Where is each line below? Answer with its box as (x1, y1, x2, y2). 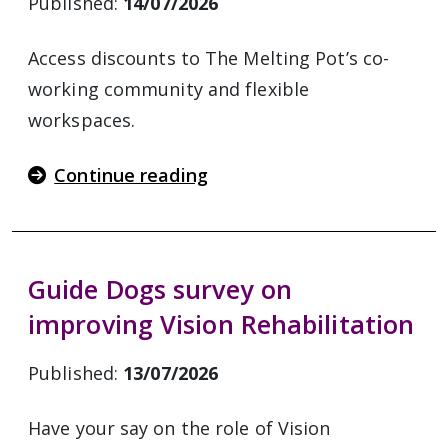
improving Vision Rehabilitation (28, 307, 415, 341)
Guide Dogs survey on (28, 272, 293, 306)
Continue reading (54, 163, 208, 187)
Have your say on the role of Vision (28, 416, 331, 440)
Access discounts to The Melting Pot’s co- (28, 46, 390, 70)
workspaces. (28, 108, 136, 132)
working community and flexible (28, 77, 310, 101)
